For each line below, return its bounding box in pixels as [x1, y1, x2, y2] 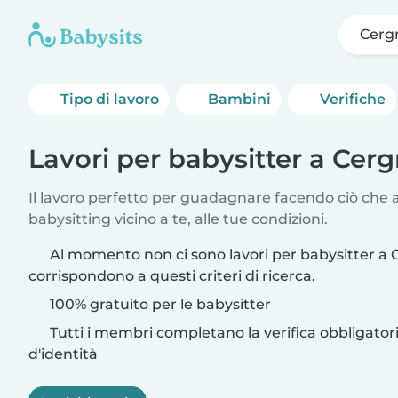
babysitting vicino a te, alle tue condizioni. [28, 211, 328, 227]
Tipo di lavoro [60, 91, 159, 107]
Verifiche [320, 91, 386, 107]
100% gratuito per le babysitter [46, 296, 271, 313]
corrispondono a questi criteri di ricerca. [28, 267, 315, 284]
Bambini [208, 91, 272, 107]
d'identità [28, 346, 98, 362]
